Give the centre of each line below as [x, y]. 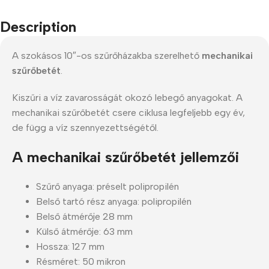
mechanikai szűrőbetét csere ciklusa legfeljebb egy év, [128, 112]
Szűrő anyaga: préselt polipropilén [107, 186]
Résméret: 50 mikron [81, 261]
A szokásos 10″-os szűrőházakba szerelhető [107, 55]
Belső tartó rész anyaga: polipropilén [114, 201]
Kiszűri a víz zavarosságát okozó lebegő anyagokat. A [127, 97]
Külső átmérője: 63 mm [84, 231]
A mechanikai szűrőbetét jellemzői [125, 157]
